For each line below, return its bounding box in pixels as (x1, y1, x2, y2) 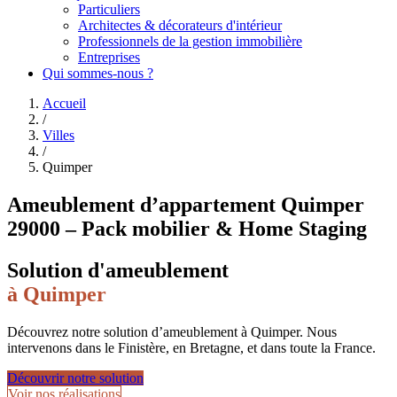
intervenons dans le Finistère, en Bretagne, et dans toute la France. (7, 339, 376, 355)
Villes (43, 127, 74, 143)
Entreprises (78, 49, 140, 65)
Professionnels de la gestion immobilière (78, 33, 302, 49)
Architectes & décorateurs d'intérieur (78, 17, 282, 33)
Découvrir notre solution (7, 370, 144, 385)
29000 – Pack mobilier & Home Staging (7, 216, 367, 240)
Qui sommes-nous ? (43, 65, 153, 81)
